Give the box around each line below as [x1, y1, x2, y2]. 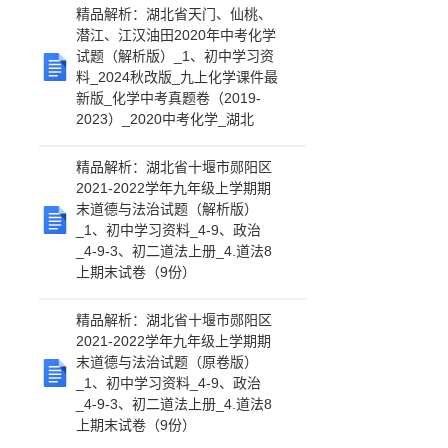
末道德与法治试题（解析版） [76, 201, 259, 217]
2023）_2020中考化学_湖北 [76, 111, 255, 127]
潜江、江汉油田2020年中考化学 [76, 27, 277, 43]
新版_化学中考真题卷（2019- [76, 90, 262, 106]
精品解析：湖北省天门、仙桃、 [76, 6, 273, 22]
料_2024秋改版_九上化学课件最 [76, 69, 279, 85]
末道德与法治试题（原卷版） [76, 354, 259, 370]
